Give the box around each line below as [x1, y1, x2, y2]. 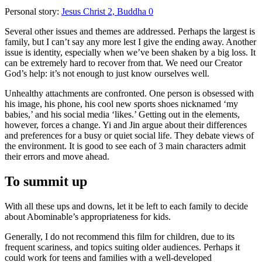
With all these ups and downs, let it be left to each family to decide [5, 201, 248, 211]
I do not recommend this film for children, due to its [45, 231, 235, 242]
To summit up [5, 173, 87, 189]
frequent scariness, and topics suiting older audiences [5, 242, 199, 252]
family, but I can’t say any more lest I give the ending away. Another [5, 36, 256, 47]
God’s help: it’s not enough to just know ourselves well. [5, 68, 209, 78]
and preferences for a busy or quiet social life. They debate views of [5, 130, 254, 140]
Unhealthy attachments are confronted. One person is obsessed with [5, 88, 254, 98]
